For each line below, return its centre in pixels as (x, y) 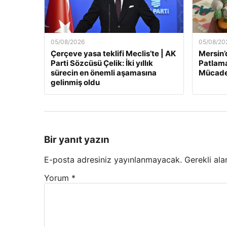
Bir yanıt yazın (77, 139)
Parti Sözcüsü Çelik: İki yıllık (102, 63)
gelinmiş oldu (75, 82)
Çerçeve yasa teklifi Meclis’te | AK (113, 53)
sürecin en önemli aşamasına (104, 72)
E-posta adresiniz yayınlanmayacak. (113, 160)
